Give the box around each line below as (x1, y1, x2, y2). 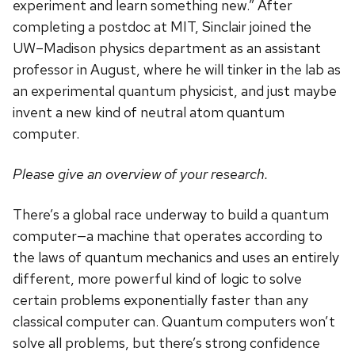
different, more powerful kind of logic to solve (13, 269, 302, 288)
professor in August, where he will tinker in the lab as (13, 60, 341, 79)
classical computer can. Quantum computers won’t (13, 312, 335, 331)
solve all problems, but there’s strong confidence (13, 334, 320, 353)
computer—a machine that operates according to (13, 227, 323, 246)
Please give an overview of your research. (13, 165, 269, 184)
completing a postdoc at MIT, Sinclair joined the (13, 17, 311, 36)
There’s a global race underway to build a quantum (13, 205, 329, 224)
